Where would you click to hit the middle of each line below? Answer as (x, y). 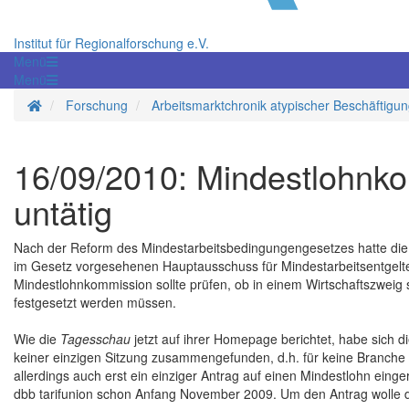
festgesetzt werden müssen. (95, 303)
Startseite (68, 105)
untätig (63, 212)
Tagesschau (95, 339)
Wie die (37, 339)
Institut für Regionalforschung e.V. (111, 43)
